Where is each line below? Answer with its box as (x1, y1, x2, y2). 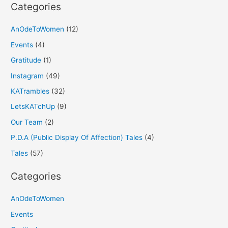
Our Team (11, 118, 43, 126)
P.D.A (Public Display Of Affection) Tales (11, 133, 143, 142)
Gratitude (11, 56, 42, 65)
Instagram (11, 71, 44, 80)
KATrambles (11, 87, 50, 95)
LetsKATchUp (11, 102, 55, 111)
